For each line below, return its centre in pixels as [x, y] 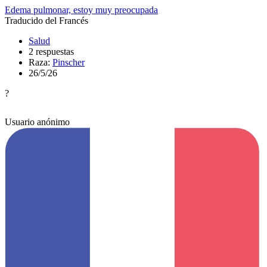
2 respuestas [51, 51]
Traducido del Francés [46, 20]
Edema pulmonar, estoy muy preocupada [81, 10]
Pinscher [69, 62]
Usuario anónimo [37, 122]
